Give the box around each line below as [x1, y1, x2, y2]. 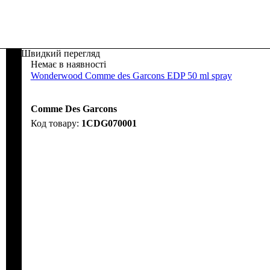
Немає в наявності [30, 58, 106, 69]
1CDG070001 [81, 118, 137, 128]
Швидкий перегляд [20, 48, 100, 58]
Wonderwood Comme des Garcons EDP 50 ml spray [30, 70, 232, 81]
